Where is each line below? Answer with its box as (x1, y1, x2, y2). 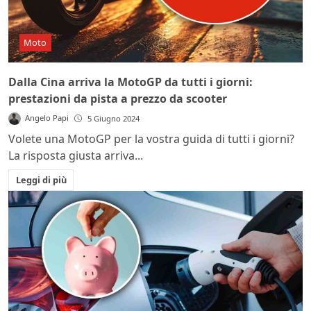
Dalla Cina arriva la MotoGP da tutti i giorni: (8, 74, 253, 90)
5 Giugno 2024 (87, 113, 140, 124)
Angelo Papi (25, 112, 69, 124)
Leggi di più (15, 173, 67, 186)
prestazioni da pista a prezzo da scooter (8, 91, 227, 107)
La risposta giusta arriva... (8, 148, 143, 164)
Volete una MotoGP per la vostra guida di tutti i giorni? (8, 131, 294, 147)
